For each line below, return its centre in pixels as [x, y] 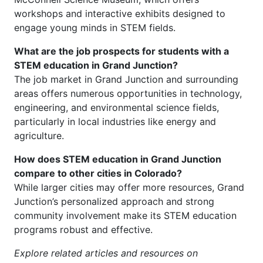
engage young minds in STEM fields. [95, 28]
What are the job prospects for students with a [122, 51]
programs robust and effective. [83, 230]
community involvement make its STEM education [125, 215]
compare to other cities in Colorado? [98, 173]
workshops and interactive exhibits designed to [120, 14]
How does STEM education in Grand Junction [118, 159]
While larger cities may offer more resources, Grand [129, 187]
